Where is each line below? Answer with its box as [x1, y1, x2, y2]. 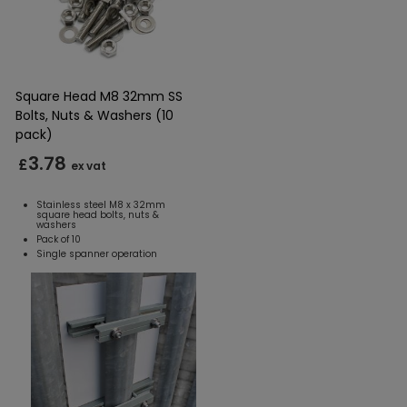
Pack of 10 [36, 232, 81, 246]
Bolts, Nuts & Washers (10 [15, 105, 174, 124]
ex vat [71, 157, 106, 174]
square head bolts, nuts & [36, 207, 159, 222]
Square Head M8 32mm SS [15, 86, 183, 105]
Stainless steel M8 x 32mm [36, 197, 165, 212]
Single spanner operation [36, 246, 157, 261]
